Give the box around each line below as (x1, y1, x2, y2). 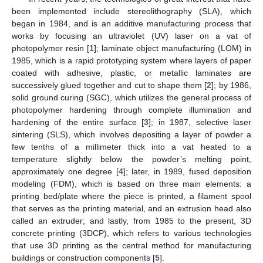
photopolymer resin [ (12, 43, 89, 53)
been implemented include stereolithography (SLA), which (12, 6, 251, 16)
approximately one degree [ (12, 166, 119, 176)
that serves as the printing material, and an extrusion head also (12, 203, 251, 213)
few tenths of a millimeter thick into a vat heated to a (12, 141, 251, 151)
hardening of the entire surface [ (12, 117, 144, 127)
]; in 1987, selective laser (149, 117, 252, 127)
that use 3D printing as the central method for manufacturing (12, 240, 251, 250)
